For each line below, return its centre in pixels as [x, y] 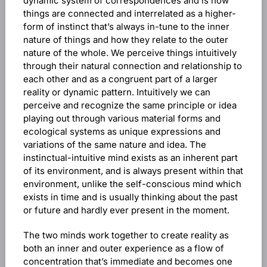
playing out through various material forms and [122, 118]
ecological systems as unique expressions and [122, 131]
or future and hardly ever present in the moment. [126, 210]
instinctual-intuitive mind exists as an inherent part [130, 158]
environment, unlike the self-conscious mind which [132, 184]
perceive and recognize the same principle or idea [130, 105]
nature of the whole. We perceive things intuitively [130, 53]
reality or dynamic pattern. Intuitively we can [117, 92]
